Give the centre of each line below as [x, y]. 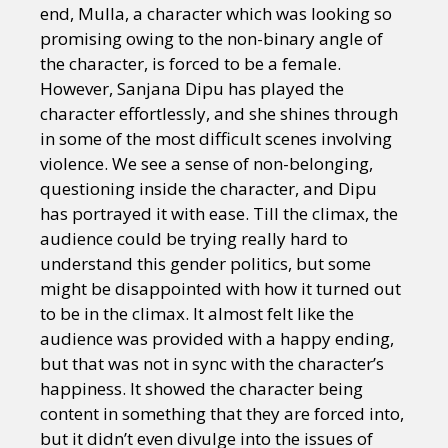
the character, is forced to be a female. [190, 63]
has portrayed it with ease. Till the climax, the [219, 213]
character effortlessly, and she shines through [219, 113]
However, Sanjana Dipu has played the [192, 88]
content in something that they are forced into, [222, 413]
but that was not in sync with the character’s [212, 363]
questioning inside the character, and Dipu [208, 188]
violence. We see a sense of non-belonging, [206, 163]
